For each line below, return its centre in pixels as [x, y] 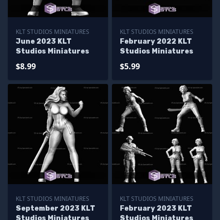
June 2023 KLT [44, 41]
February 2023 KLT [156, 208]
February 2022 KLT [156, 41]
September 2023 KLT [55, 208]
